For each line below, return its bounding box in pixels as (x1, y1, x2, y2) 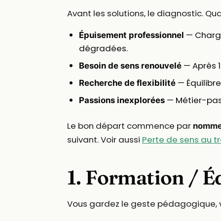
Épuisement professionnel (79, 30, 184, 40)
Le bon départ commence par (67, 120, 193, 132)
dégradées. (79, 42, 128, 55)
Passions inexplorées (79, 95, 165, 106)
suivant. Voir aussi (67, 134, 142, 146)
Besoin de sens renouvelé (79, 61, 182, 71)
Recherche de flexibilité (79, 78, 176, 88)
